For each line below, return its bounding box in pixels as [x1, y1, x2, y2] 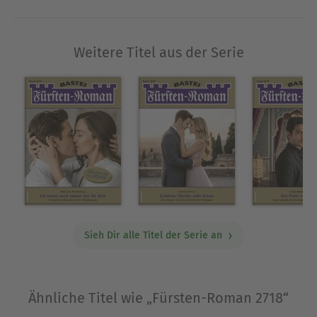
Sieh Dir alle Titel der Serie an [83, 229, 225, 242]
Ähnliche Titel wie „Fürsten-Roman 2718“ [28, 289, 289, 306]
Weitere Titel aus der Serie [73, 44, 244, 62]
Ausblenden [132, 2, 185, 15]
